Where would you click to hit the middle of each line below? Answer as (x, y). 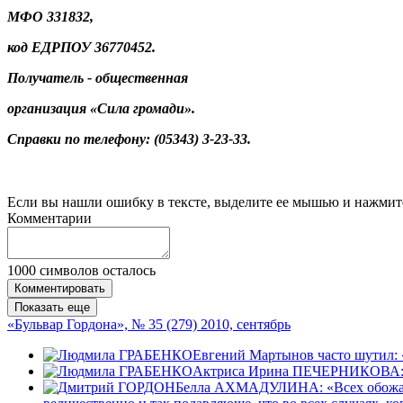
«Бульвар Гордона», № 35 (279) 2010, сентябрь (149, 324)
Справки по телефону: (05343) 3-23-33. (129, 139)
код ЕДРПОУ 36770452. (81, 47)
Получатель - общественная (98, 77)
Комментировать (60, 288)
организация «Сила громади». (101, 108)
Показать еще (52, 307)
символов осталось (96, 270)
